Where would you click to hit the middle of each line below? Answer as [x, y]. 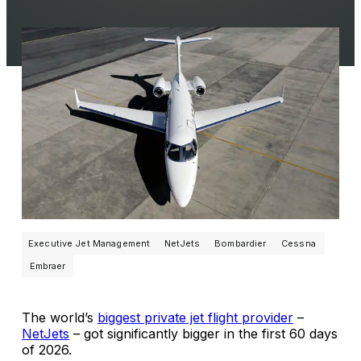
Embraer [48, 266]
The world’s [60, 318]
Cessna [299, 243]
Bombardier [241, 243]
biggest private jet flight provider [195, 318]
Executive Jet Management [89, 243]
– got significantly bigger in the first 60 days [203, 334]
